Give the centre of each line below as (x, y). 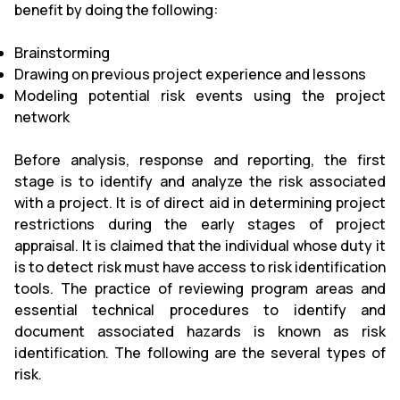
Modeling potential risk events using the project (200, 95)
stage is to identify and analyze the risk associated (200, 181)
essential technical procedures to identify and (200, 309)
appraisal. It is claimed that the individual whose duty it (200, 245)
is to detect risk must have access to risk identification (200, 267)
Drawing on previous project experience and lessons (190, 74)
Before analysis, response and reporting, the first (200, 159)
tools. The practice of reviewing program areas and (200, 288)
